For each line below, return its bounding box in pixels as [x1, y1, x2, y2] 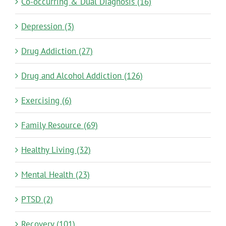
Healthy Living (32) [21, 144, 91, 156]
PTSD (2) [21, 194, 53, 205]
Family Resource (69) [21, 120, 98, 131]
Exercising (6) [21, 95, 72, 106]
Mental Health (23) [21, 169, 90, 181]
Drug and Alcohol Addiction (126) [21, 70, 143, 82]
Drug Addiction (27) [21, 45, 93, 57]
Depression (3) [21, 21, 74, 32]
